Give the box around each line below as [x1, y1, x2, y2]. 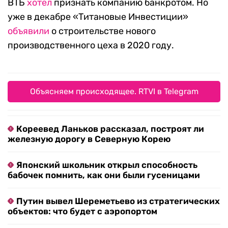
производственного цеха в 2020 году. [8, 39, 174, 51]
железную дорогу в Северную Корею [8, 133, 170, 144]
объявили [8, 25, 49, 37]
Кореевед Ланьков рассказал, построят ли [16, 123, 204, 134]
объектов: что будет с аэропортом [8, 206, 157, 216]
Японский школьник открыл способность [16, 159, 197, 170]
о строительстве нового [49, 25, 156, 37]
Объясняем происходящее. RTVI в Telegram [30, 86, 198, 96]
